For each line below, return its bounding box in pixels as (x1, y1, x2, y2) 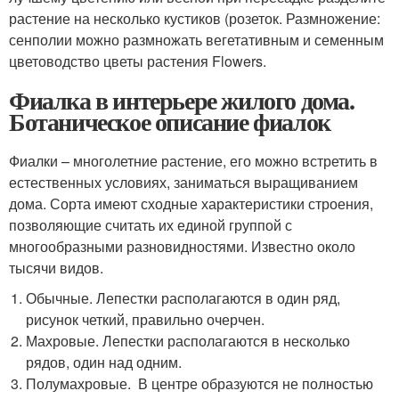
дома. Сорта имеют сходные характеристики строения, (9, 193, 373, 215)
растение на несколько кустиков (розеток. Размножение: (9, 8, 380, 29)
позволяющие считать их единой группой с (9, 215, 292, 236)
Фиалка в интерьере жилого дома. (9, 82, 354, 119)
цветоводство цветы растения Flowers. (9, 51, 266, 72)
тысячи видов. (9, 257, 103, 279)
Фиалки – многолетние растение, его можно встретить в (9, 151, 378, 172)
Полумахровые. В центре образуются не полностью (26, 373, 374, 395)
